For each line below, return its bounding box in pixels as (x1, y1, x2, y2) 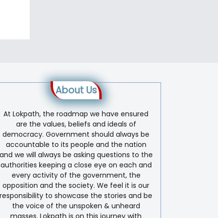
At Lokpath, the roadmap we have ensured (3, 109, 148, 119)
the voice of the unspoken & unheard (12, 200, 140, 211)
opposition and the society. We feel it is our (2, 180, 149, 190)
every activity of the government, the (11, 170, 141, 180)
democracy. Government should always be (2, 129, 149, 139)
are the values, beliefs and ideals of (16, 119, 136, 129)
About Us (55, 83, 97, 97)
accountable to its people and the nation (5, 139, 146, 149)
